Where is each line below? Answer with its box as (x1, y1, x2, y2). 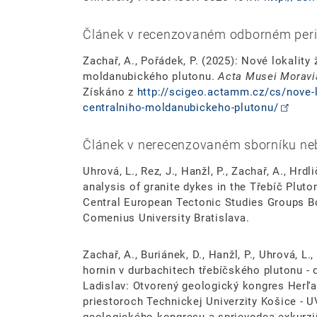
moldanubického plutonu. (83, 70, 218, 83)
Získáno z (83, 86, 137, 99)
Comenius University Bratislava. (83, 212, 250, 225)
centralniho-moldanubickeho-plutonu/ (83, 101, 279, 115)
